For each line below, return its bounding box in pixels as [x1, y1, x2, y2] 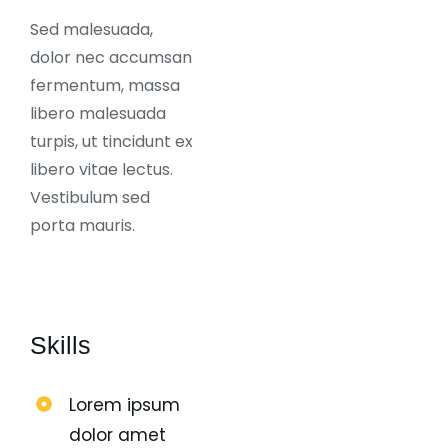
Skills [30, 331, 91, 360]
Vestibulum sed [30, 186, 150, 210]
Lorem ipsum [68, 393, 180, 418]
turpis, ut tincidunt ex [30, 130, 193, 154]
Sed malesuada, [30, 18, 153, 42]
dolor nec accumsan [30, 46, 192, 70]
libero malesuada [30, 102, 166, 126]
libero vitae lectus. [30, 158, 173, 182]
